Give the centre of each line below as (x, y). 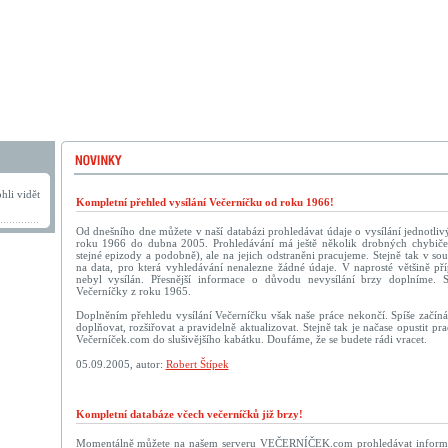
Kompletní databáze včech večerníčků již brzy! (189, 414)
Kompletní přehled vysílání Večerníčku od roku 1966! (204, 202)
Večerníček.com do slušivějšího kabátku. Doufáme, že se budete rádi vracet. (251, 339)
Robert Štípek (197, 364)
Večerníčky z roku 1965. (133, 291)
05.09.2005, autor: (120, 364)
